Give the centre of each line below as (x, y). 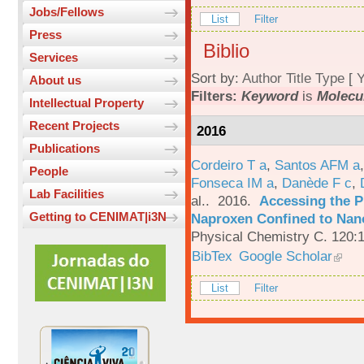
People (49, 171)
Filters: (216, 96)
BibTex (212, 256)
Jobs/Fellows (67, 12)
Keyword (270, 96)
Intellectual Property (87, 103)
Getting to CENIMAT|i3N (98, 217)
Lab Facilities (67, 194)
